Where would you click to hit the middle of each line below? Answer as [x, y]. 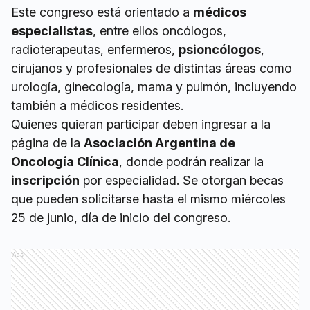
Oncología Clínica [65, 162]
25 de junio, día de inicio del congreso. [121, 218]
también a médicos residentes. [97, 106]
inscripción [45, 180]
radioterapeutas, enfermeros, [95, 49]
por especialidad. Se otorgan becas [182, 180]
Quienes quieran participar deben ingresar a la [141, 124]
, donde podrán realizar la [191, 162]
